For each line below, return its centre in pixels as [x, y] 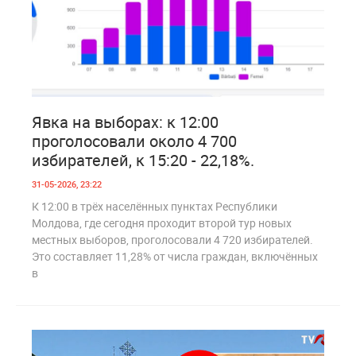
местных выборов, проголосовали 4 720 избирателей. [172, 239]
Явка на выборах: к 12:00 [125, 122]
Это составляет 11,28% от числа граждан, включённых [175, 256]
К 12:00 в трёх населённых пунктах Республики [155, 206]
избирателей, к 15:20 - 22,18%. [143, 160]
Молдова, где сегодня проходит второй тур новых [162, 222]
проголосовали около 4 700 [134, 141]
